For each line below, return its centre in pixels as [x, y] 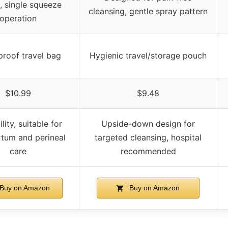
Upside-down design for [148, 123]
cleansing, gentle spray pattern [148, 11]
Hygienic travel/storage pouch [148, 55]
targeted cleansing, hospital [148, 137]
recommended [148, 151]
